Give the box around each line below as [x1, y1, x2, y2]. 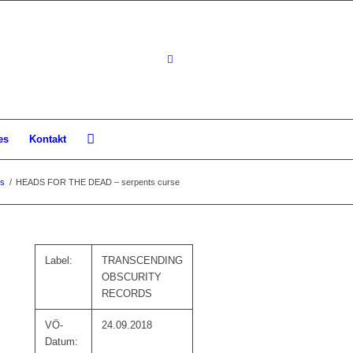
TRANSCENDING [102, 255, 184, 266]
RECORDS [102, 288, 153, 299]
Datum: [45, 336, 79, 347]
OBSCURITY [102, 271, 162, 283]
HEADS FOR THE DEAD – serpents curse [16, 177, 180, 187]
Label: [45, 255, 73, 266]
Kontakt [29, 133, 66, 145]
